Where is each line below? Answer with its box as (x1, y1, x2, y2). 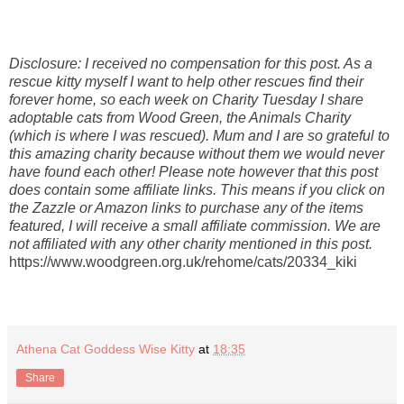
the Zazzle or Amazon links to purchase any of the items (9, 199, 363, 216)
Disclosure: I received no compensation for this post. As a (9, 55, 372, 71)
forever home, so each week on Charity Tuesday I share (9, 91, 363, 107)
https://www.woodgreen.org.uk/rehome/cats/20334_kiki (9, 253, 357, 270)
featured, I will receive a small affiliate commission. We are (9, 217, 381, 234)
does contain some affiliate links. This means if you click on (9, 181, 385, 197)
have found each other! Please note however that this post (9, 163, 378, 179)
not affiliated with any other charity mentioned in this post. (9, 235, 372, 252)
